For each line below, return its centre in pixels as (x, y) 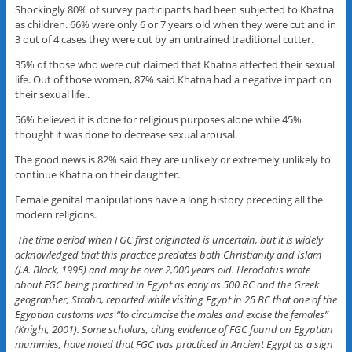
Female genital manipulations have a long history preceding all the (169, 200)
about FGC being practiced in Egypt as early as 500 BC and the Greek (167, 285)
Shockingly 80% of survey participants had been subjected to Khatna (174, 10)
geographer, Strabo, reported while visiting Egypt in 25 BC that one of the (176, 300)
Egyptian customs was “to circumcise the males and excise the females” (171, 315)
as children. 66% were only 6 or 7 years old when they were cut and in (175, 25)
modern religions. (55, 215)
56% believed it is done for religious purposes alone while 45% (158, 120)
